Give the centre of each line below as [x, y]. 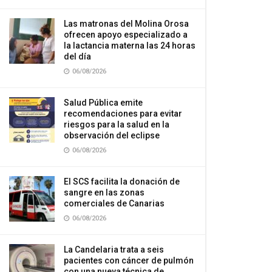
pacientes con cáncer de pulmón [129, 260]
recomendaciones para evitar [123, 114]
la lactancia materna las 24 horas [130, 46]
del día [77, 56]
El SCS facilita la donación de [122, 182]
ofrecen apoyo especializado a [126, 35]
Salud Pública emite [103, 103]
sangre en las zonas [104, 192]
